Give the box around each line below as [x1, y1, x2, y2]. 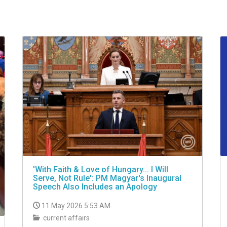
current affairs [42, 214, 90, 222]
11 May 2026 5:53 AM [42, 202, 110, 210]
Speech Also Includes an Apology [33, 182, 157, 192]
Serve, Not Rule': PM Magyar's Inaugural [33, 173, 181, 183]
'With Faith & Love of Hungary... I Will [33, 165, 168, 175]
